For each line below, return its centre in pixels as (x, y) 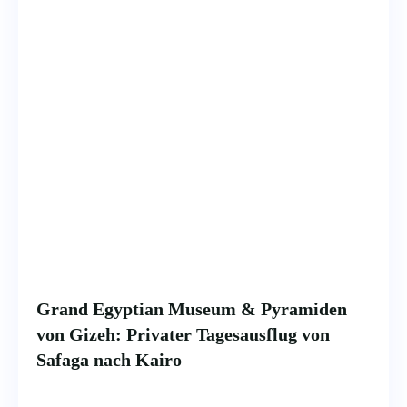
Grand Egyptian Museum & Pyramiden (192, 308)
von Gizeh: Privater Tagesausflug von (183, 334)
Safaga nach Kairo (109, 359)
